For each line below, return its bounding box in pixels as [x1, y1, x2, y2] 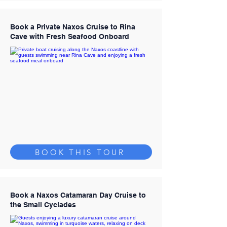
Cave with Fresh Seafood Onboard [10, 32, 129, 41]
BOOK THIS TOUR [35, 147, 125, 157]
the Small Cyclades [10, 201, 76, 209]
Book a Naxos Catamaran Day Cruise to [10, 191, 146, 199]
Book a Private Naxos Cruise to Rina [10, 23, 135, 31]
